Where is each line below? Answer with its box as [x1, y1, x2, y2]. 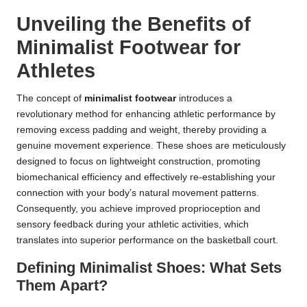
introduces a [176, 93, 232, 103]
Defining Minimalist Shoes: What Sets [16, 258, 282, 276]
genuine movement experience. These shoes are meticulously [16, 140, 286, 151]
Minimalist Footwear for [16, 36, 241, 58]
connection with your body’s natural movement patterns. [16, 187, 259, 198]
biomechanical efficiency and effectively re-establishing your [16, 171, 275, 182]
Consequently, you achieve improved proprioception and [16, 203, 260, 214]
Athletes [16, 59, 95, 82]
